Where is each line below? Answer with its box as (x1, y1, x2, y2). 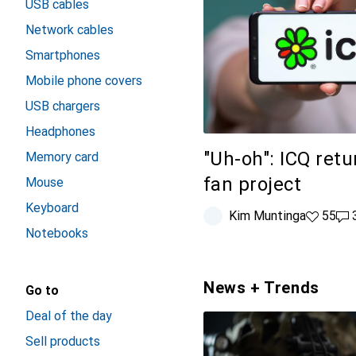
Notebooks (25, 226, 88, 241)
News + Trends (203, 278, 319, 298)
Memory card (25, 149, 99, 164)
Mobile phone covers (25, 73, 142, 88)
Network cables (25, 22, 114, 37)
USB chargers (25, 99, 100, 114)
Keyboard (25, 200, 79, 215)
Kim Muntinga (229, 208, 306, 224)
